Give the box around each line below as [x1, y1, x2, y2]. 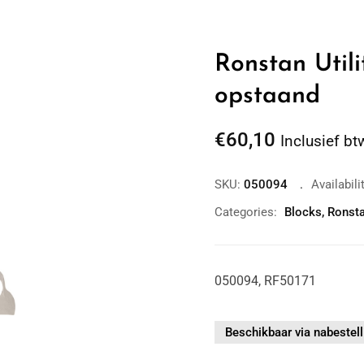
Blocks [284, 205, 322, 219]
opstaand [214, 84, 320, 109]
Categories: [214, 205, 277, 219]
